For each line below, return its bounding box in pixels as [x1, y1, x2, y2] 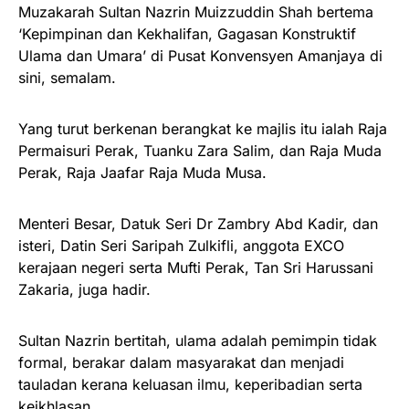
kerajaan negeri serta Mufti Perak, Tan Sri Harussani [18, 257, 373, 277]
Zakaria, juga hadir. [18, 279, 151, 299]
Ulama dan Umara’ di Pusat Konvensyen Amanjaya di [18, 46, 383, 65]
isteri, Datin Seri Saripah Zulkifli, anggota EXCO [18, 236, 344, 255]
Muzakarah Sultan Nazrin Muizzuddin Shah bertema [18, 2, 373, 21]
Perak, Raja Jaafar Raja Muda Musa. [18, 163, 267, 182]
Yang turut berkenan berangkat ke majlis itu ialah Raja [18, 119, 387, 138]
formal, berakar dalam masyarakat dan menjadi [18, 352, 344, 372]
